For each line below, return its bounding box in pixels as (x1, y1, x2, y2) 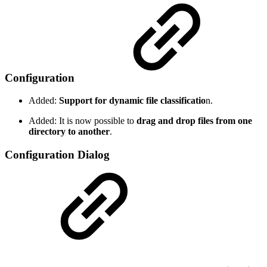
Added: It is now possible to (29, 116, 136, 126)
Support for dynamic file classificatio (57, 95, 206, 106)
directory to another (29, 126, 110, 137)
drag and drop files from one (136, 116, 252, 126)
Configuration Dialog (5, 148, 110, 162)
